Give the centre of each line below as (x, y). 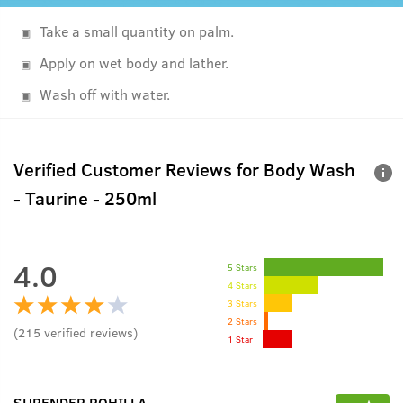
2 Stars (242, 321)
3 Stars (242, 303)
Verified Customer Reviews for (139, 169)
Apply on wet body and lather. (134, 63)
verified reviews (89, 332)
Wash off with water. (105, 94)
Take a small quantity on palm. (137, 31)
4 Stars (242, 285)
